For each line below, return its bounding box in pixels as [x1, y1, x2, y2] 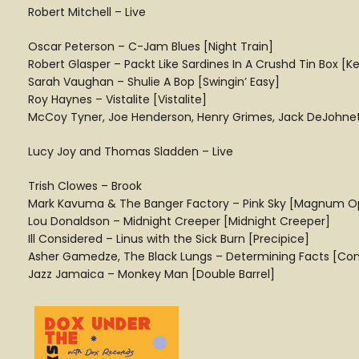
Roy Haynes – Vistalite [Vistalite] [28, 91, 207, 107]
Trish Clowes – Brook [28, 178, 142, 194]
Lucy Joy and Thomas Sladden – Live [28, 143, 233, 159]
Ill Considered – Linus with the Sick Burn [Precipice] [28, 231, 309, 247]
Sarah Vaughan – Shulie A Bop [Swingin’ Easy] [28, 74, 280, 90]
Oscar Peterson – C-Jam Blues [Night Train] [28, 38, 273, 54]
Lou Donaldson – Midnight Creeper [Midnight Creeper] [28, 213, 330, 229]
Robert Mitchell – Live [28, 4, 146, 20]
